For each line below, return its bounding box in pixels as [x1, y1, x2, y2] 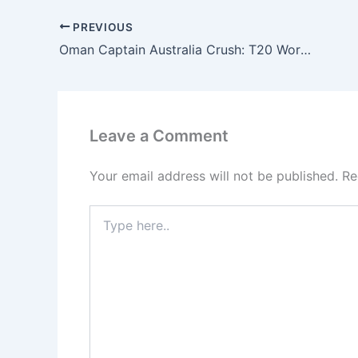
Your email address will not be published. [89, 168, 338, 185]
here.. [89, 221, 118, 236]
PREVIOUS [70, 20, 133, 34]
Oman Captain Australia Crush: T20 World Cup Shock [300, 42, 311, 58]
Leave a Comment [89, 126, 229, 146]
